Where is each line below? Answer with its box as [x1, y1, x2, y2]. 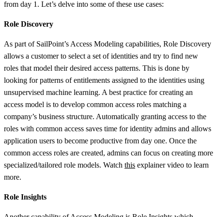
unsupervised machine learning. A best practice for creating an [4, 88, 193, 96]
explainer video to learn [135, 160, 209, 169]
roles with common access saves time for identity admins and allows [4, 124, 211, 133]
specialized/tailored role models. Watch [4, 160, 124, 169]
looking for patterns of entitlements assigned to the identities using [4, 76, 204, 84]
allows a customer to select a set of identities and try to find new [4, 51, 198, 60]
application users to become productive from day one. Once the [4, 136, 197, 145]
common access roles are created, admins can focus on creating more [4, 148, 213, 157]
